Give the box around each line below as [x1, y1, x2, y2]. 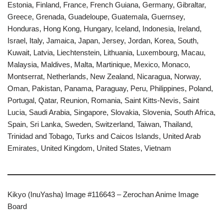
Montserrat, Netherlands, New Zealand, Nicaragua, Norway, [7, 72, 201, 81]
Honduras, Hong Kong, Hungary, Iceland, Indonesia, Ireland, [7, 24, 202, 33]
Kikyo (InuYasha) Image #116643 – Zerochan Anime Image [7, 190, 199, 199]
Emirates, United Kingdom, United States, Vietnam [7, 144, 171, 153]
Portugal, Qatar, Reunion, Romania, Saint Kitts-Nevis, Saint [7, 96, 199, 105]
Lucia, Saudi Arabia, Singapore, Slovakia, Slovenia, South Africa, [7, 108, 216, 117]
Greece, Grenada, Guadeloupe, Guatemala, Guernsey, [7, 12, 185, 21]
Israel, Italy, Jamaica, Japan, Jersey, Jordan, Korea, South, [7, 36, 199, 45]
